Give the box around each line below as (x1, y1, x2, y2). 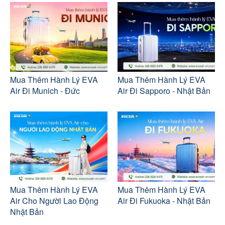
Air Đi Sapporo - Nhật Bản (118, 85, 210, 97)
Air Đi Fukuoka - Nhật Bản (118, 195, 210, 207)
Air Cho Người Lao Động (10, 195, 98, 207)
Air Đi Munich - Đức (10, 85, 80, 97)
